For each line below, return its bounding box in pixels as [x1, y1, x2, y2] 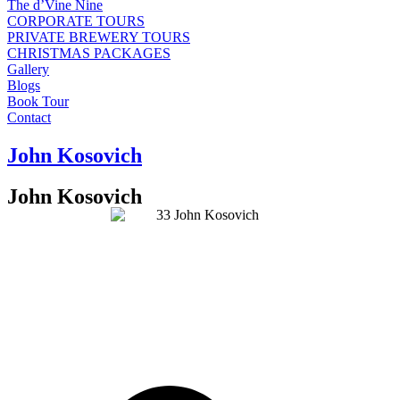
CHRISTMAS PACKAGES [7, 46, 171, 61]
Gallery [7, 62, 49, 77]
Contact [7, 110, 51, 125]
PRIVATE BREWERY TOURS [7, 29, 190, 45]
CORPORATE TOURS [7, 13, 145, 29]
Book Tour [7, 94, 69, 109]
